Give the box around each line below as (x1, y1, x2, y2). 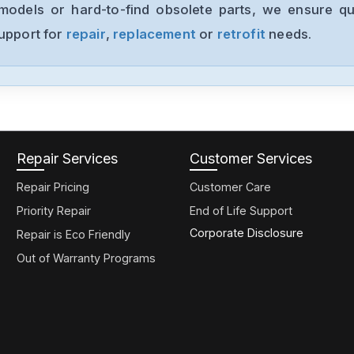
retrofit (217, 26, 265, 43)
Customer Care (189, 180, 271, 194)
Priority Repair (17, 204, 91, 218)
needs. (269, 26, 312, 43)
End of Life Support (189, 204, 292, 218)
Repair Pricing (17, 180, 89, 194)
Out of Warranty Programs (17, 251, 156, 265)
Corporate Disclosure (189, 226, 303, 240)
